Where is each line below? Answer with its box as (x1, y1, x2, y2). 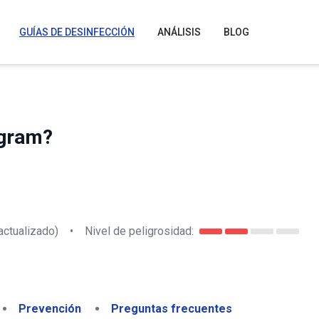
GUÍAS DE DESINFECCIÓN (19, 26, 135, 38)
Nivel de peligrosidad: (85, 224, 194, 238)
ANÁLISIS (157, 26, 201, 38)
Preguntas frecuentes (111, 302, 232, 315)
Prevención (19, 302, 81, 315)
